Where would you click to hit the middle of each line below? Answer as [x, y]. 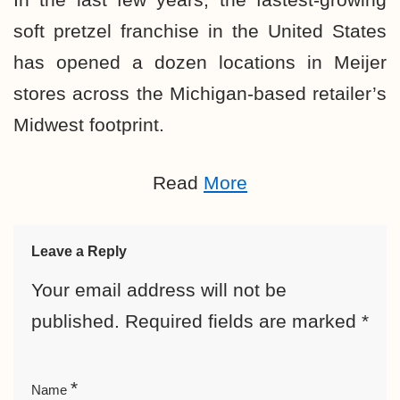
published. [75, 321]
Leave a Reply [79, 251]
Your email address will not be [159, 290]
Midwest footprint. [89, 125]
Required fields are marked [243, 321]
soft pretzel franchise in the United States [200, 31]
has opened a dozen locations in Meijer [200, 62]
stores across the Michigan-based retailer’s [200, 93]
